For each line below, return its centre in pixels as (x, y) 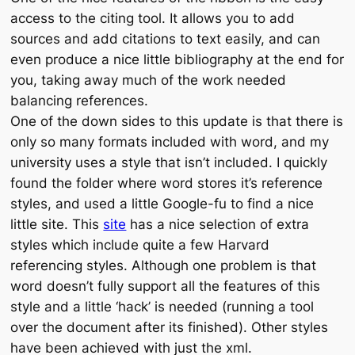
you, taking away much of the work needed (149, 80)
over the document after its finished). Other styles (170, 328)
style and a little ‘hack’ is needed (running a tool (162, 307)
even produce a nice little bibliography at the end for (177, 60)
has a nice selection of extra (218, 225)
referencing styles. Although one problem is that (164, 266)
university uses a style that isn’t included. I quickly (169, 163)
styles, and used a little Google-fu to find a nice (162, 204)
